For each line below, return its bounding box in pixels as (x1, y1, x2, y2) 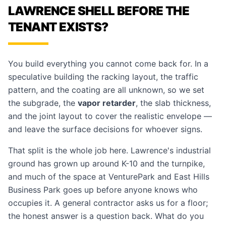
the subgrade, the (8, 98, 78, 108)
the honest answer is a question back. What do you (8, 211, 204, 221)
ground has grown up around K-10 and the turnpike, (8, 158, 205, 168)
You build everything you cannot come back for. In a (8, 59, 208, 69)
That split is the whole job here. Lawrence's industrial (8, 145, 211, 155)
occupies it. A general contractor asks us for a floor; (8, 198, 208, 208)
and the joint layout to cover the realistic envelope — (8, 111, 212, 121)
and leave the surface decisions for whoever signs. (8, 124, 202, 134)
